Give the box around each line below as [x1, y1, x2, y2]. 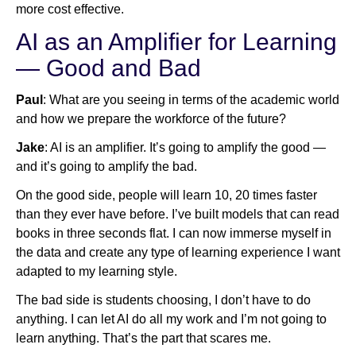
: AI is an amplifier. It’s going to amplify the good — [44, 141, 326, 155]
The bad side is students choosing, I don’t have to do [16, 293, 311, 308]
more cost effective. [16, 2, 124, 17]
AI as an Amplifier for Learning [16, 29, 337, 56]
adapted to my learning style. [16, 265, 177, 279]
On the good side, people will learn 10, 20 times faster [16, 188, 317, 203]
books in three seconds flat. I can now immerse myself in [16, 226, 331, 241]
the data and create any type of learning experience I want [16, 246, 340, 260]
